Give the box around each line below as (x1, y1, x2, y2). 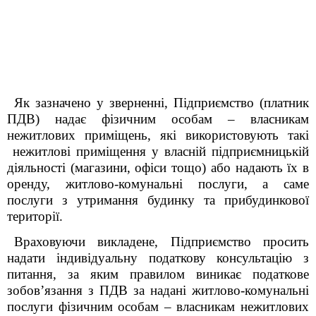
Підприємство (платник (174, 95, 309, 110)
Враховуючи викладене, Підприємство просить (14, 234, 309, 249)
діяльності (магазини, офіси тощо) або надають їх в (7, 160, 309, 175)
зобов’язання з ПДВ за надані (7, 283, 192, 298)
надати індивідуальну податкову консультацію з (7, 250, 309, 265)
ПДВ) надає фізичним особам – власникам (7, 111, 309, 126)
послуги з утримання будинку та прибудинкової (7, 193, 309, 207)
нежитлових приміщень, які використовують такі (7, 128, 309, 142)
